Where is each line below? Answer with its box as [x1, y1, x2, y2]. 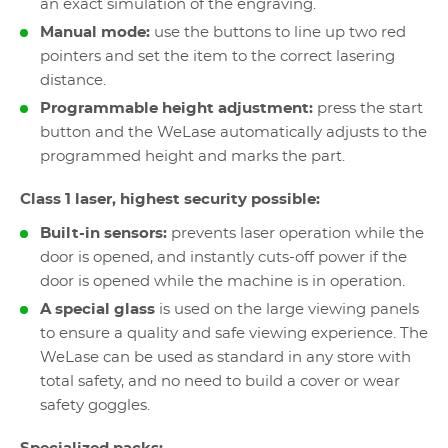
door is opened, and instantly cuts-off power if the [40, 249, 407, 265]
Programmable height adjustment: [40, 100, 317, 116]
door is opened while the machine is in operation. [40, 273, 405, 289]
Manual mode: [40, 24, 150, 40]
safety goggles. [40, 397, 150, 413]
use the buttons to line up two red [150, 24, 406, 40]
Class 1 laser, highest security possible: [20, 191, 320, 207]
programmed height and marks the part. [40, 148, 345, 164]
